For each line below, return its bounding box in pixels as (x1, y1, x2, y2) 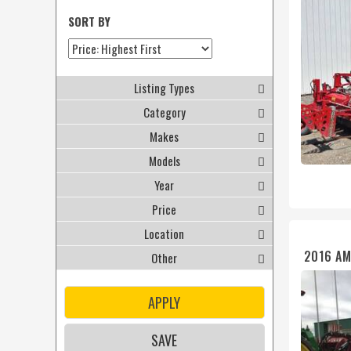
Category (143, 103, 186, 121)
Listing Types (134, 79, 195, 96)
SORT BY (67, 13, 110, 30)
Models (148, 152, 180, 169)
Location (144, 225, 185, 242)
